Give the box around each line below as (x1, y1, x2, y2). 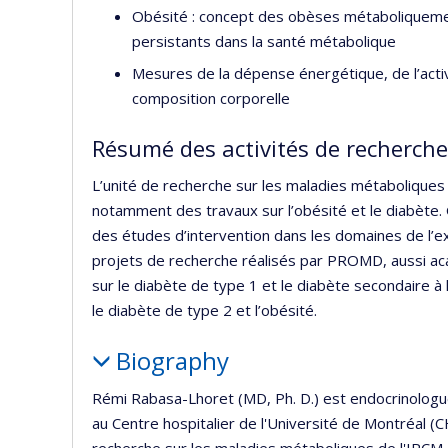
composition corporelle (132, 88, 290, 108)
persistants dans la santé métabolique (132, 30, 396, 51)
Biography (115, 343, 229, 377)
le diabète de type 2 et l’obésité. (92, 299, 317, 320)
